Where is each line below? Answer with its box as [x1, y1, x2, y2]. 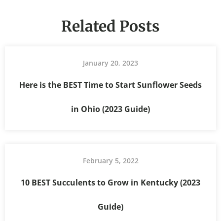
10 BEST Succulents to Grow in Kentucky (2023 [21, 177, 200, 188]
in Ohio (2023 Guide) [71, 103, 150, 114]
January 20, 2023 [83, 58, 138, 68]
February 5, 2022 [82, 155, 139, 165]
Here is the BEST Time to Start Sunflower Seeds [19, 79, 202, 90]
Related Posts [61, 16, 160, 36]
